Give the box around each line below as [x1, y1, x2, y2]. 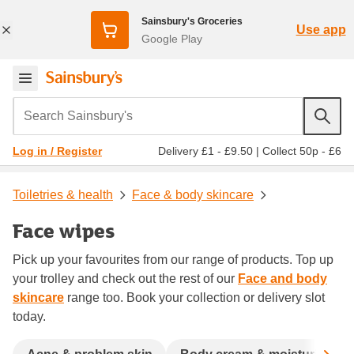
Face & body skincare [132, 187, 254, 201]
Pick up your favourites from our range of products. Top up [13, 252, 333, 266]
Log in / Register [13, 145, 102, 157]
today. [13, 309, 46, 323]
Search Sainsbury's [12, 97, 132, 117]
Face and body [238, 271, 327, 285]
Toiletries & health [13, 187, 113, 201]
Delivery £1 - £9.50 [158, 144, 253, 157]
